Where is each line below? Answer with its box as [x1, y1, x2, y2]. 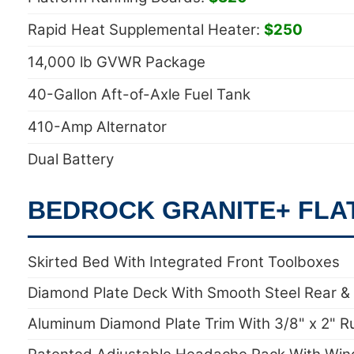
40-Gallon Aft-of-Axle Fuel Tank [28, 85, 250, 104]
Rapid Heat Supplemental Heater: [28, 21, 264, 39]
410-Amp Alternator [28, 118, 167, 136]
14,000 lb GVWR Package [28, 53, 205, 71]
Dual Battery [28, 150, 114, 168]
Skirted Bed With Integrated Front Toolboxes [28, 253, 340, 271]
